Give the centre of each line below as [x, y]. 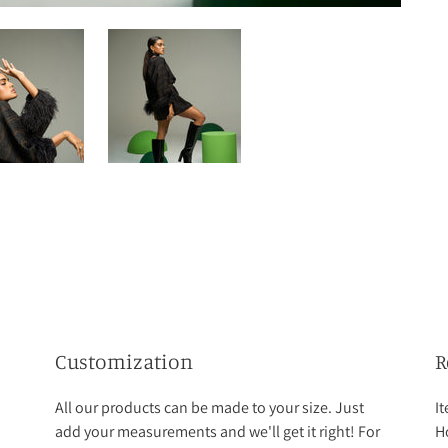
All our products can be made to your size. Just [210, 407]
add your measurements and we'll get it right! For [218, 431]
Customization [124, 360]
